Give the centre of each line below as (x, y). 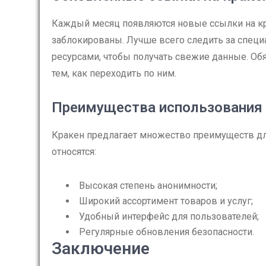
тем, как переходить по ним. (114, 73)
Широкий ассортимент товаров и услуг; (166, 201)
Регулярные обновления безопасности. (167, 232)
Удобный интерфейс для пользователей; (169, 216)
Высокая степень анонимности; (148, 186)
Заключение (101, 248)
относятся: (74, 152)
